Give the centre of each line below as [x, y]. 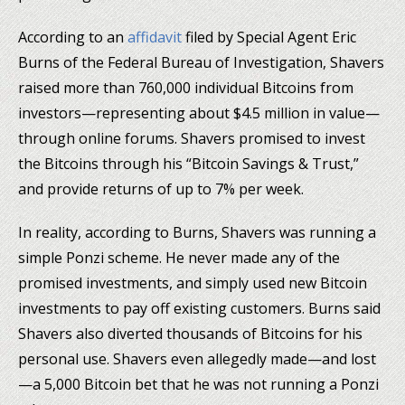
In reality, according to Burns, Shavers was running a [197, 232]
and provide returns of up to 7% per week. [161, 188]
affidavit [155, 37]
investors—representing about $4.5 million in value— [199, 113]
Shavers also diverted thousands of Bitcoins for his [190, 333]
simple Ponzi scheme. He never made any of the [179, 257]
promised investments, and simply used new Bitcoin [193, 283]
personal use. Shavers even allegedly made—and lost [197, 358]
